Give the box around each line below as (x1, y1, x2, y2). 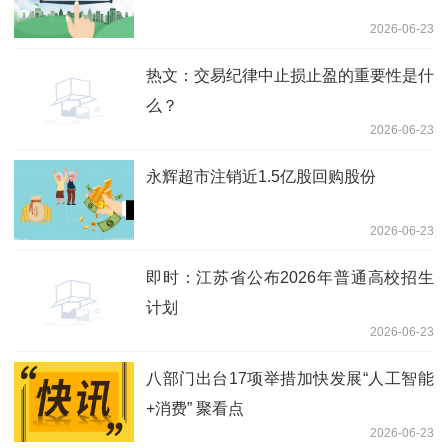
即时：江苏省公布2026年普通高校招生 (146, 268, 434, 286)
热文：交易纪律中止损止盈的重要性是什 (146, 66, 434, 84)
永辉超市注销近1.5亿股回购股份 (146, 167, 376, 185)
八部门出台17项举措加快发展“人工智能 (146, 369, 434, 387)
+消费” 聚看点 (146, 399, 244, 417)
